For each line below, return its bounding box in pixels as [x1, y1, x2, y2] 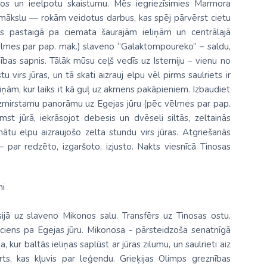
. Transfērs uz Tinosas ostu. [116, 210, 231, 222]
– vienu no [185, 55, 231, 67]
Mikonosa [87, 224, 126, 236]
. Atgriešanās [176, 126, 231, 138]
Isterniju [150, 55, 185, 67]
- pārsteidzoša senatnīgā [125, 224, 231, 236]
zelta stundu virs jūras [85, 126, 177, 138]
